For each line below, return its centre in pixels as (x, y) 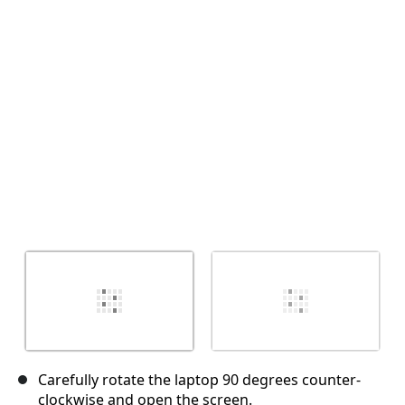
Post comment (318, 52)
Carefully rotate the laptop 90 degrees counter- (199, 380)
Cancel (240, 52)
